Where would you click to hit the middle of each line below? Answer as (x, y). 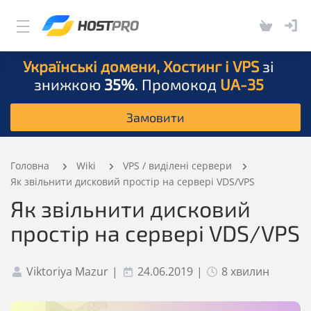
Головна (30, 166)
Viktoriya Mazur (66, 271)
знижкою (69, 84)
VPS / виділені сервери (177, 166)
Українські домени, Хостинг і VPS (141, 66)
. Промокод (177, 84)
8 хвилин (244, 271)
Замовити (155, 117)
